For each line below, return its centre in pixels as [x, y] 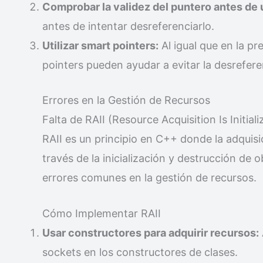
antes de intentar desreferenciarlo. [128, 26]
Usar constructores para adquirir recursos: [151, 233]
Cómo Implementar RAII [102, 214]
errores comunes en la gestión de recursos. [149, 177]
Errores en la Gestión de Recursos [126, 100]
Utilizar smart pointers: [100, 45]
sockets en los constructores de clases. [140, 252]
